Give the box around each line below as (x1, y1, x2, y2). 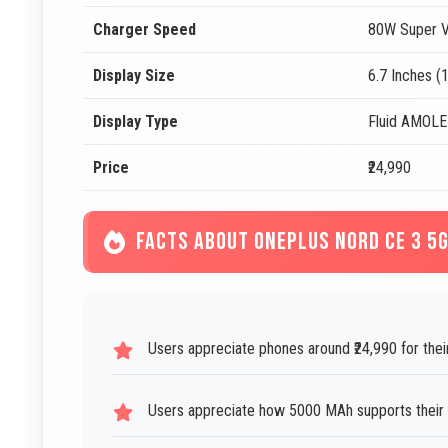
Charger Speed (93, 20, 196, 39)
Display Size (93, 66, 175, 85)
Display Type (93, 112, 178, 131)
